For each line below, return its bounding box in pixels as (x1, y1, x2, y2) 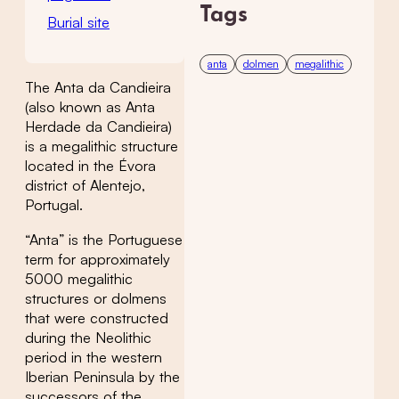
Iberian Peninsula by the (25, 367, 180, 386)
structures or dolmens (25, 289, 167, 307)
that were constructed (25, 308, 168, 327)
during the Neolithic (25, 328, 151, 346)
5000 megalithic (25, 269, 133, 288)
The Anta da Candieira (25, 78, 171, 97)
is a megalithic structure (25, 137, 178, 156)
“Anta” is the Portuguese (25, 230, 183, 248)
